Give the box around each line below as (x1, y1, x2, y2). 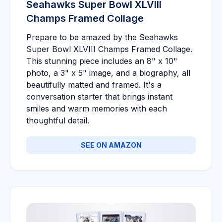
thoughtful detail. (26, 115, 89, 125)
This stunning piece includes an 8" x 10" (26, 56, 177, 66)
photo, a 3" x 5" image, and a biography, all (26, 68, 190, 78)
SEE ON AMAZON (80, 141, 142, 149)
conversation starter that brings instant (26, 92, 172, 102)
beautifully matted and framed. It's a (26, 80, 162, 90)
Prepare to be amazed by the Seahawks (26, 32, 178, 42)
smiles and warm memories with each (26, 104, 167, 113)
